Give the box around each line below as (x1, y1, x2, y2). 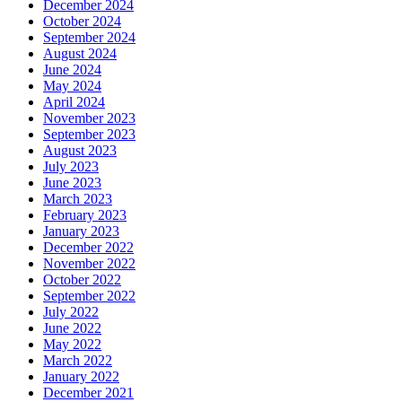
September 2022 (43, 287, 135, 303)
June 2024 (43, 61, 101, 77)
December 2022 (43, 239, 134, 255)
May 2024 (43, 77, 101, 93)
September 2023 (43, 126, 135, 142)
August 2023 (43, 142, 117, 158)
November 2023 (43, 109, 135, 126)
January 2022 (43, 368, 119, 384)
